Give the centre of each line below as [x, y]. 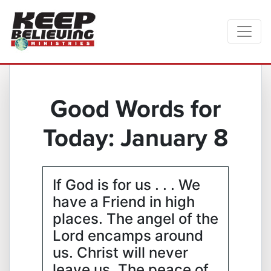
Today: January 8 [135, 137]
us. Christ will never [120, 253]
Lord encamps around [128, 236]
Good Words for [135, 108]
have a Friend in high [124, 202]
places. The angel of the [135, 219]
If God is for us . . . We [126, 185]
